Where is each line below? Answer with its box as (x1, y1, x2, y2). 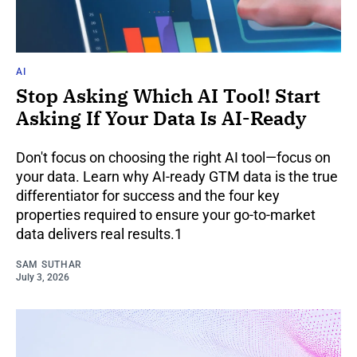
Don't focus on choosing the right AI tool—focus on (16, 148, 331, 166)
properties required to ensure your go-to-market (16, 206, 316, 223)
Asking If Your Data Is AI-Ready (16, 104, 306, 131)
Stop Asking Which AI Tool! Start (16, 82, 320, 108)
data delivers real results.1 (16, 225, 182, 242)
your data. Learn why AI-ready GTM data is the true (16, 167, 338, 185)
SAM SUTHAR (16, 258, 82, 270)
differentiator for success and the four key (16, 186, 280, 204)
